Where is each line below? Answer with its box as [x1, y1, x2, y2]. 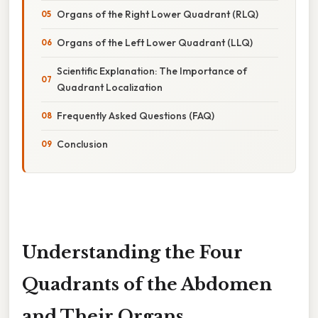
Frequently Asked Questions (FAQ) [57, 109, 214, 122]
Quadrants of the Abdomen [22, 273, 272, 295]
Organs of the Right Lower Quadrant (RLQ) [57, 7, 258, 21]
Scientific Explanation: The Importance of [57, 64, 247, 77]
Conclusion [57, 137, 108, 150]
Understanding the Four [22, 241, 243, 263]
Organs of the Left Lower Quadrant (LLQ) [57, 35, 253, 49]
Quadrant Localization [57, 80, 163, 94]
